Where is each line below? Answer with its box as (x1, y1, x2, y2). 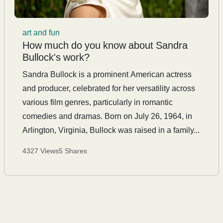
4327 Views (22, 146, 59, 156)
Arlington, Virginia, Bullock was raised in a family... (22, 124, 200, 136)
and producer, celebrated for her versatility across (22, 83, 195, 94)
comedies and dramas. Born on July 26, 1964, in (22, 111, 192, 122)
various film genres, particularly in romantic (22, 97, 173, 108)
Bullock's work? (22, 50, 90, 65)
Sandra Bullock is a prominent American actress (22, 69, 192, 80)
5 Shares (59, 146, 87, 156)
